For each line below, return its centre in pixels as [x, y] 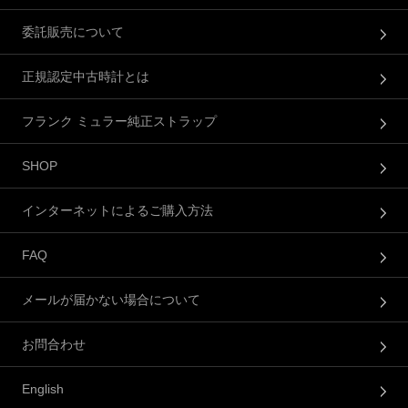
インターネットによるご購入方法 [117, 211]
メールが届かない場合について [111, 300]
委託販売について [73, 32]
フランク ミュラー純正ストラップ [119, 122]
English [43, 389]
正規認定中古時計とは [86, 77]
